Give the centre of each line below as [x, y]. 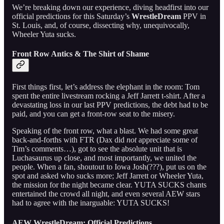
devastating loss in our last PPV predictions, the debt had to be [110, 105]
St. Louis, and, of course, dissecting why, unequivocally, [101, 25]
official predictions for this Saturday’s [72, 16]
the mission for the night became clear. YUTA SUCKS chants [109, 185]
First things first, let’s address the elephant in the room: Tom [106, 87]
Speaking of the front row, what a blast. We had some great [105, 131]
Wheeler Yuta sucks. [44, 34]
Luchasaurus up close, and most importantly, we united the [104, 158]
